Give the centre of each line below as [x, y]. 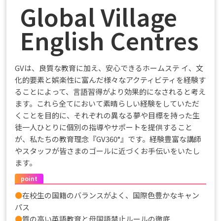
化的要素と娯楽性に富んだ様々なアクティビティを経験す [110, 80]
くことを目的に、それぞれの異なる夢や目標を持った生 [108, 115]
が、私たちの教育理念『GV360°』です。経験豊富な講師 [108, 139]
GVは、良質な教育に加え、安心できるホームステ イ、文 [109, 68]
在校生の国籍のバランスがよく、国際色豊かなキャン [111, 195]
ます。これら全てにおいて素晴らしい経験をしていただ [107, 104]
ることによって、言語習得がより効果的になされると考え [110, 92]
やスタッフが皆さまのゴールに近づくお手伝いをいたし [108, 151]
